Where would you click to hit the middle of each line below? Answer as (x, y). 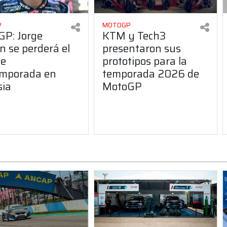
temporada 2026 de (150, 74)
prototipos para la (144, 61)
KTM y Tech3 (134, 36)
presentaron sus (141, 49)
